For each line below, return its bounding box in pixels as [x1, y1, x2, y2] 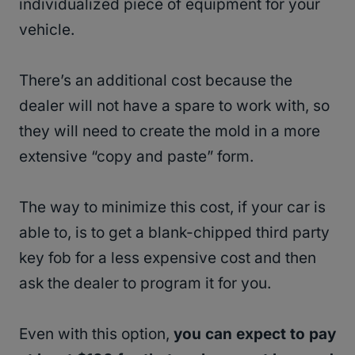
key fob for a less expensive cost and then [19, 249, 316, 268]
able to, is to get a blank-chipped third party [19, 223, 330, 242]
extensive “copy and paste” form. [19, 147, 258, 166]
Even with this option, [19, 325, 174, 344]
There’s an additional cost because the [19, 71, 292, 90]
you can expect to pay [174, 325, 336, 344]
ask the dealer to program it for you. [19, 274, 271, 293]
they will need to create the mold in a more [19, 122, 320, 141]
